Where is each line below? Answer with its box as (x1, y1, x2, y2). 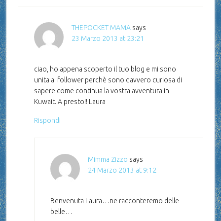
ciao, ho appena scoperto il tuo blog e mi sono (34, 65, 176, 74)
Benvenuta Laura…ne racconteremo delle (50, 197, 179, 205)
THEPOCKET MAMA (71, 24, 131, 32)
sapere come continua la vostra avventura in (34, 87, 169, 95)
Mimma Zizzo (87, 155, 128, 164)
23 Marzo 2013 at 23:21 (71, 35, 144, 43)
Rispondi (34, 116, 61, 125)
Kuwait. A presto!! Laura (34, 98, 106, 106)
